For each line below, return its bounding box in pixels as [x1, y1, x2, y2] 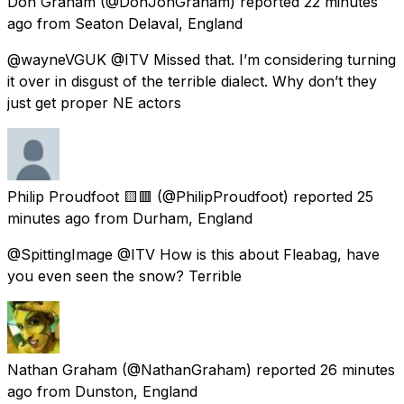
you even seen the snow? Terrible [7, 266, 242, 285]
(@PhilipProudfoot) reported [157, 187, 353, 206]
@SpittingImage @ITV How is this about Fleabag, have [7, 244, 380, 263]
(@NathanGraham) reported [122, 360, 316, 379]
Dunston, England [75, 381, 197, 400]
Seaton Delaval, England [75, 14, 243, 32]
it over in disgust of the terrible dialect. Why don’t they [7, 71, 377, 90]
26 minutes [320, 360, 395, 379]
